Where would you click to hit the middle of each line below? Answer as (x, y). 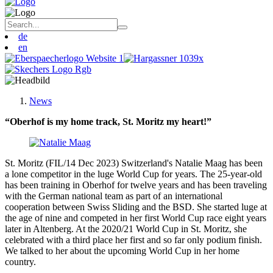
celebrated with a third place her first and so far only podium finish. (133, 240)
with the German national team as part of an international (114, 196)
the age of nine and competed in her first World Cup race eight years (136, 218)
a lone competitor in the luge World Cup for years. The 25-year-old (133, 174)
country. (20, 262)
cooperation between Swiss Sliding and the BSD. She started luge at (136, 207)
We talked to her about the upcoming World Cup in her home (122, 251)
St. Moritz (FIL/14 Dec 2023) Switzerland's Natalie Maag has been (134, 163)
